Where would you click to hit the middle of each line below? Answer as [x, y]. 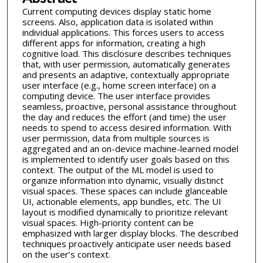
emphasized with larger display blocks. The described [130, 233]
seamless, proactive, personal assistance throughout [129, 107]
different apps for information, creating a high [114, 43]
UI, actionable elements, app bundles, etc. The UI [122, 202]
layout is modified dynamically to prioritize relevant [125, 212]
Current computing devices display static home [117, 11]
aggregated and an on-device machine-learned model [130, 149]
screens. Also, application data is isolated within [117, 22]
